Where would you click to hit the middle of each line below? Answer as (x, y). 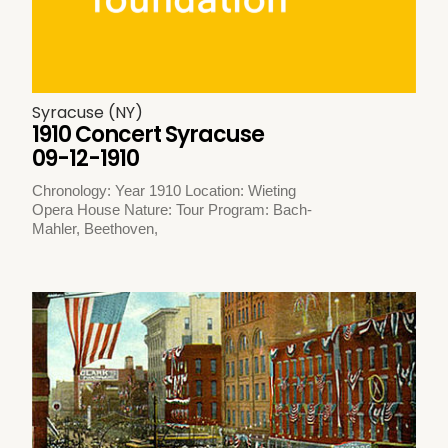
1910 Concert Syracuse (148, 134)
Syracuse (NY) (88, 112)
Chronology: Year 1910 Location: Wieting (164, 190)
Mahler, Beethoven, (95, 228)
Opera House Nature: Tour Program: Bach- (172, 209)
